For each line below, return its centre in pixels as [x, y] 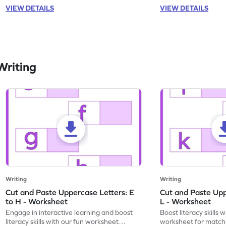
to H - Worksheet [37, 202]
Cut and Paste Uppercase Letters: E [70, 192]
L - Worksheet [186, 202]
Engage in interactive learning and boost [69, 213]
